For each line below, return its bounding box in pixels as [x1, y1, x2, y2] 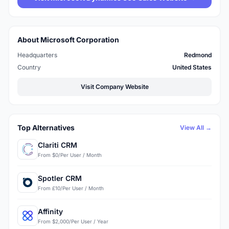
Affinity [38, 207, 63, 216]
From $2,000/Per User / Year [38, 218, 108, 224]
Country [17, 63, 41, 72]
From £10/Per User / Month [38, 185, 104, 191]
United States [172, 63, 212, 72]
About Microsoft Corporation [17, 35, 119, 44]
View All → [180, 124, 212, 132]
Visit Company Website [80, 83, 149, 91]
